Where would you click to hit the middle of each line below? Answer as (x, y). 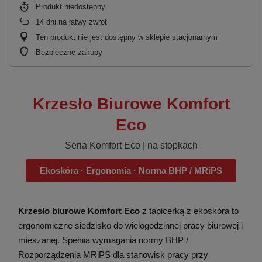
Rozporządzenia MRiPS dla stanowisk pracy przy (113, 254)
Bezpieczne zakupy (69, 52)
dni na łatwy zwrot (75, 22)
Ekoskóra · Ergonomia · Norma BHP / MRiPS (131, 170)
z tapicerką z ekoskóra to (189, 211)
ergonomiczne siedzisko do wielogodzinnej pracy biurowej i (130, 225)
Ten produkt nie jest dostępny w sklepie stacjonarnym (127, 37)
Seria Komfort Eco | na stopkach (131, 145)
